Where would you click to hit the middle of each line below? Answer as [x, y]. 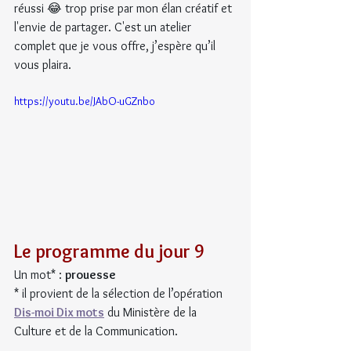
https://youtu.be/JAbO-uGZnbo [85, 101]
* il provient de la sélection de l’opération [120, 294]
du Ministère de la [152, 313]
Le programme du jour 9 [109, 251]
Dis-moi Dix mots [59, 313]
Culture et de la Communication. [96, 331]
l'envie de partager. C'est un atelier [104, 27]
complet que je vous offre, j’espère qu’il [116, 46]
